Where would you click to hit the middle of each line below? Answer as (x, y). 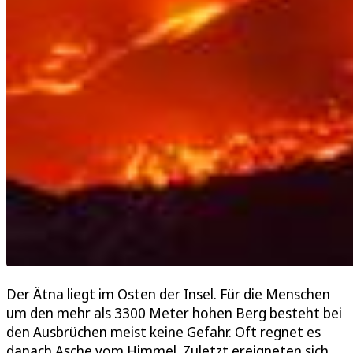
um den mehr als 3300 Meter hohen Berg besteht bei (174, 312)
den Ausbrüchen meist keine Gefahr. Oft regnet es (163, 331)
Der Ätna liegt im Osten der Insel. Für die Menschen (168, 294)
